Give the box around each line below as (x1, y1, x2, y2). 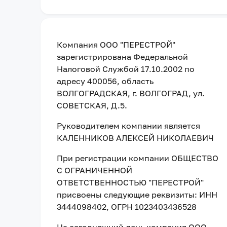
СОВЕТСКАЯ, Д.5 (57, 100, 125, 110)
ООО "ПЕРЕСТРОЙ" (100, 40, 175, 50)
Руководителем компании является (57, 121, 200, 131)
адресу (57, 76, 87, 86)
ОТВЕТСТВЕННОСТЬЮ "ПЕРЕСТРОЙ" (57, 177, 204, 187)
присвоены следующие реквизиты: (57, 190, 197, 200)
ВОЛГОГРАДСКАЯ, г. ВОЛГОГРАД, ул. (57, 88, 205, 98)
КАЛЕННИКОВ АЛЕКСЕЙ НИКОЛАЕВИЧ (57, 133, 214, 143)
